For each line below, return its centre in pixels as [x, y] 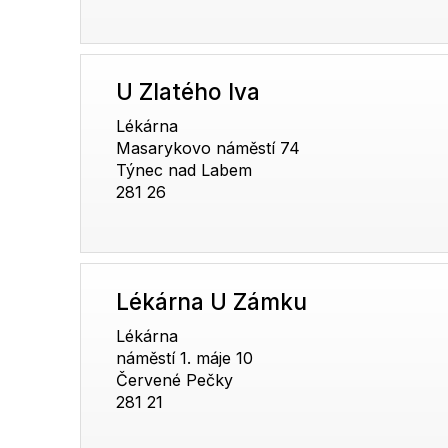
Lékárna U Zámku [212, 301]
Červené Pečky [175, 379]
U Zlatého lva [188, 92]
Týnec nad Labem [184, 170]
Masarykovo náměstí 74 [208, 148]
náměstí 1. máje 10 [185, 357]
